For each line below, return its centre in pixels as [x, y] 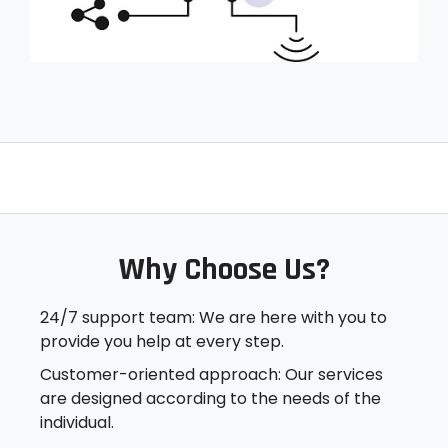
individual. [77, 423]
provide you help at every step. [162, 341]
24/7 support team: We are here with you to [213, 317]
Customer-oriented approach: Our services [211, 375]
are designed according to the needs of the [210, 399]
